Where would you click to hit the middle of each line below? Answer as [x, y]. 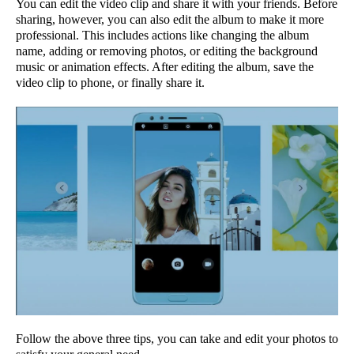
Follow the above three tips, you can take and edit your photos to [177, 339]
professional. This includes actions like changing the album [162, 35]
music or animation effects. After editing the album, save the [165, 66]
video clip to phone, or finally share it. [110, 82]
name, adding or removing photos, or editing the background [167, 51]
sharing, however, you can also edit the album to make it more [170, 19]
